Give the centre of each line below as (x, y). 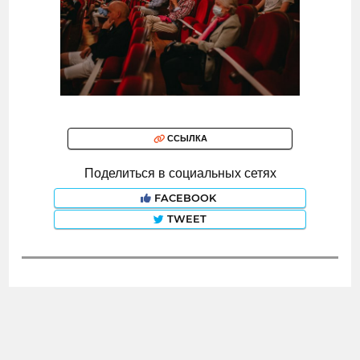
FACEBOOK (185, 198)
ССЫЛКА (186, 139)
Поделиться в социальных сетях (180, 174)
